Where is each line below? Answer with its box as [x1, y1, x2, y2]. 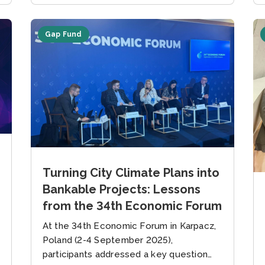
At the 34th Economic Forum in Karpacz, [42, 221, 216, 232]
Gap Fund [44, 30, 82, 39]
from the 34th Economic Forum [42, 199, 222, 214]
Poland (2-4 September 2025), [42, 235, 173, 246]
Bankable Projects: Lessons [42, 182, 201, 197]
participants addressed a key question [42, 249, 208, 260]
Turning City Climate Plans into [42, 166, 219, 180]
